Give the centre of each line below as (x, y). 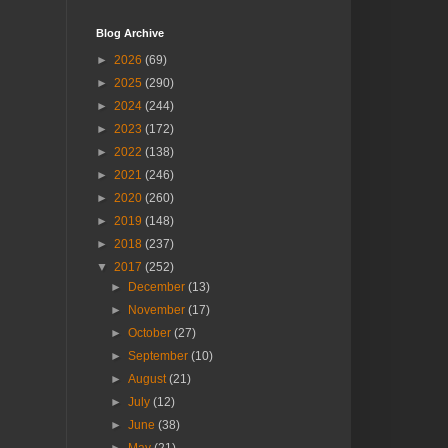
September (160, 356)
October (151, 333)
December (158, 287)
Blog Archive (130, 33)
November (158, 310)
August (149, 379)
